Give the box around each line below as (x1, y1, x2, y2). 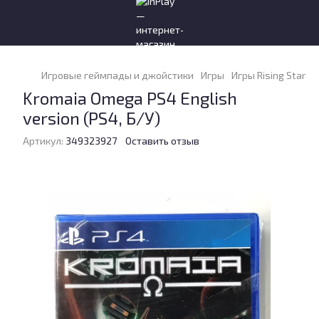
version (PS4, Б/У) (23, 108, 160, 128)
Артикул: (23, 135, 63, 147)
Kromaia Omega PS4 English (23, 88, 237, 108)
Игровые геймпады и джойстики (41, 69, 194, 81)
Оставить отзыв (125, 135, 199, 147)
